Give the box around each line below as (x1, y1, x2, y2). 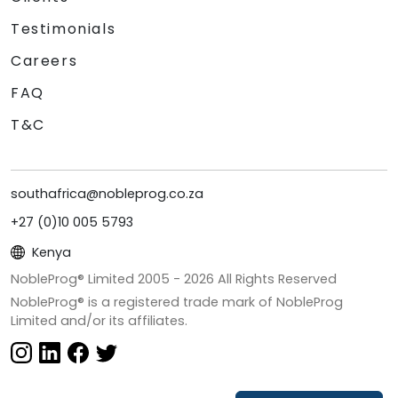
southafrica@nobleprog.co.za (11, 184, 203, 203)
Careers (11, 50, 78, 71)
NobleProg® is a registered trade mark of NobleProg (11, 292, 343, 311)
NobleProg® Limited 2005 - (11, 269, 184, 288)
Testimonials (11, 18, 116, 39)
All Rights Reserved (214, 269, 337, 288)
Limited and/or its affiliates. (11, 311, 187, 330)
